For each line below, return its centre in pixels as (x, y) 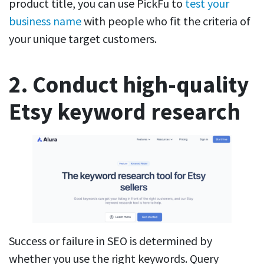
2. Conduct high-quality (129, 85)
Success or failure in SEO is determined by (110, 241)
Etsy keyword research (125, 112)
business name (45, 21)
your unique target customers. (84, 39)
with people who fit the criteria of (166, 21)
